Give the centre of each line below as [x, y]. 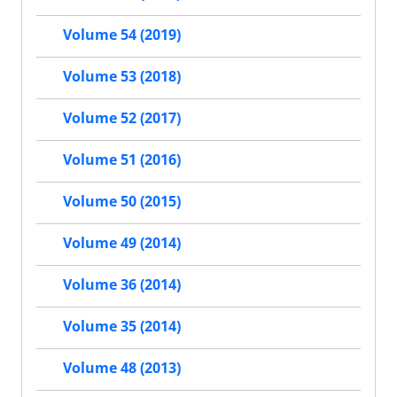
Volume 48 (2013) [122, 368]
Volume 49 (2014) [122, 243]
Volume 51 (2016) [122, 160]
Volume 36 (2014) [122, 285]
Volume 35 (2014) [122, 327]
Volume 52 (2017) [122, 118]
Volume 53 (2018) [122, 77]
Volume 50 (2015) [122, 202]
